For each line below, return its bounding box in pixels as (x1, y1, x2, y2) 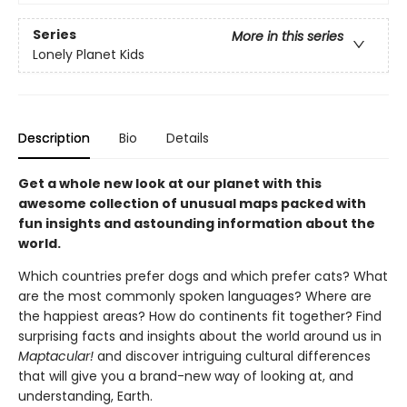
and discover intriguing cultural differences (97, 347, 371, 365)
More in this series (232, 27, 343, 46)
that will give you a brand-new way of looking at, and (18, 367, 353, 385)
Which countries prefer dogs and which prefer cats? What (18, 267, 388, 285)
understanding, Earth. (18, 387, 153, 405)
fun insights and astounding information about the (18, 214, 375, 233)
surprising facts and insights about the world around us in (18, 327, 382, 345)
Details (166, 129, 209, 147)
